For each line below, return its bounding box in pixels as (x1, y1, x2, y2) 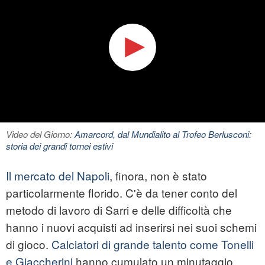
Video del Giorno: (6, 128, 75, 141)
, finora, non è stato (109, 167, 207, 184)
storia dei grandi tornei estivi (6, 140, 113, 153)
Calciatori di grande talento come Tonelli (51, 236, 254, 253)
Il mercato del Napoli (6, 167, 109, 184)
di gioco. (6, 236, 51, 253)
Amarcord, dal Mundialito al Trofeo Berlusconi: (75, 128, 251, 141)
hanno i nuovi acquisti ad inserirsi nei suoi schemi (6, 219, 257, 235)
